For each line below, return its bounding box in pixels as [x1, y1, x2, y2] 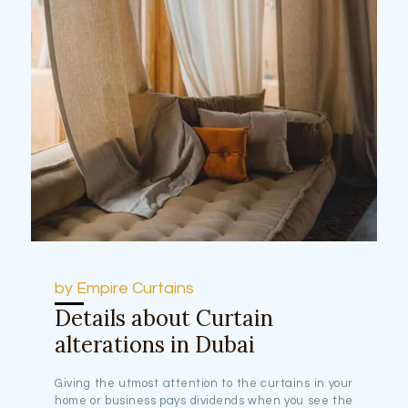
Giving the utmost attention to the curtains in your [55, 376, 353, 390]
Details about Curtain [55, 303, 274, 332]
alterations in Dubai [55, 330, 256, 359]
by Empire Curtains [55, 279, 195, 297]
